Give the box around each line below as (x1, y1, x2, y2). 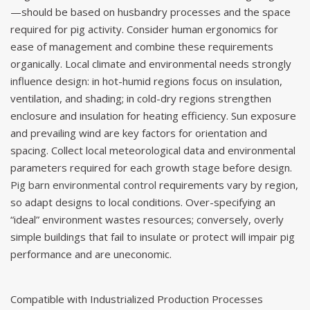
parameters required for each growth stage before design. (10, 160, 292, 174)
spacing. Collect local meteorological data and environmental (10, 143, 295, 157)
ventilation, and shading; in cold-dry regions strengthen (10, 91, 271, 105)
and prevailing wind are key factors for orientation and (10, 125, 267, 140)
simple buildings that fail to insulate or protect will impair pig (10, 229, 295, 244)
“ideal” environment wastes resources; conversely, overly (10, 212, 284, 226)
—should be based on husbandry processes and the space (10, 4, 291, 19)
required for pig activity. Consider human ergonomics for (10, 21, 278, 36)
